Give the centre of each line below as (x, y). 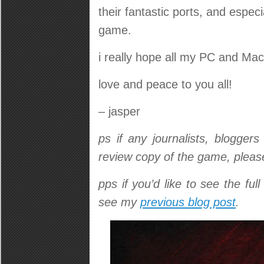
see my (119, 202)
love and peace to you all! (165, 84)
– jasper (119, 111)
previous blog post (188, 202)
